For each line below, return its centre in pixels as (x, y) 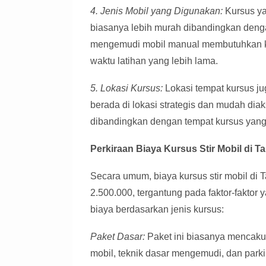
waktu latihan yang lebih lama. (154, 61)
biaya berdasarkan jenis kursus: (157, 209)
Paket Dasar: (118, 237)
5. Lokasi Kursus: (126, 88)
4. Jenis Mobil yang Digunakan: (156, 11)
